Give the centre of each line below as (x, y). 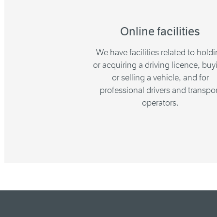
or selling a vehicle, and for (160, 77)
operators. (160, 103)
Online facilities (160, 31)
